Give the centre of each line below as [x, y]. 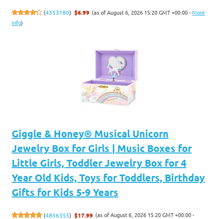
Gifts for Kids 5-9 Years [65, 192]
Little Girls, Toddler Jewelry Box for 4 [99, 163]
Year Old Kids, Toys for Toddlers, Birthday [108, 177]
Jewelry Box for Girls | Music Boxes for [102, 148]
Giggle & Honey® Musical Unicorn [90, 133]
